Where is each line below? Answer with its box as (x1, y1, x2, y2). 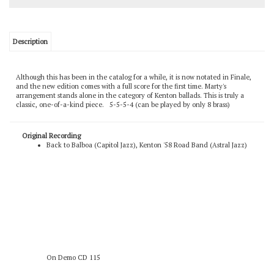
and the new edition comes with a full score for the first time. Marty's (16, 105, 226, 113)
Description (13, 60, 48, 68)
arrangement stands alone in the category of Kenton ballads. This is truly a (16, 114, 244, 122)
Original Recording (22, 154, 81, 163)
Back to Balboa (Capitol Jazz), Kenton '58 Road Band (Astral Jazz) (46, 163, 247, 172)
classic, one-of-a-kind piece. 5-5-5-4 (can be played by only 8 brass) (16, 123, 230, 131)
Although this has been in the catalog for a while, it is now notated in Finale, (16, 95, 251, 104)
